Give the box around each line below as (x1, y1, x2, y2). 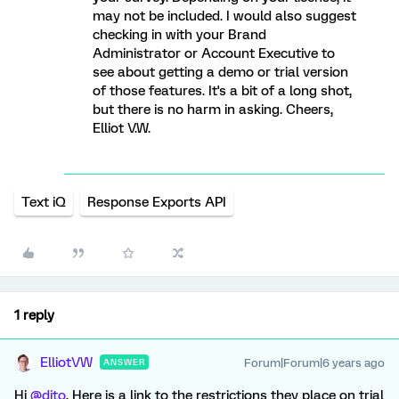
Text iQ (21, 194, 66, 210)
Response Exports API (87, 194, 226, 210)
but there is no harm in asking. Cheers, (93, 102, 333, 118)
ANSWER (103, 357, 145, 367)
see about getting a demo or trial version (93, 64, 348, 80)
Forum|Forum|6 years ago (244, 356, 385, 370)
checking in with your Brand (93, 27, 266, 43)
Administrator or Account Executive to (93, 45, 335, 61)
